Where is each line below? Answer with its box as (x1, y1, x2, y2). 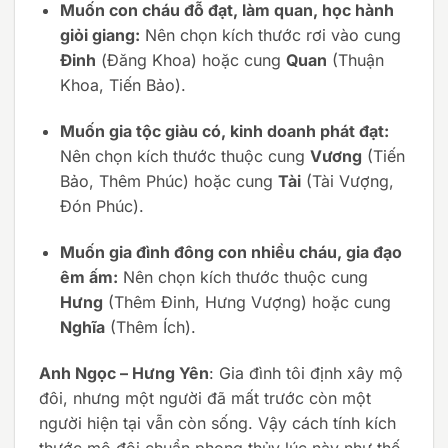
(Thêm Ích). (104, 316, 196, 337)
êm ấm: (59, 266, 118, 287)
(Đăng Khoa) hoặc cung (95, 50, 286, 71)
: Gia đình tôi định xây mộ (209, 362, 403, 383)
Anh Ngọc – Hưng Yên (39, 362, 209, 383)
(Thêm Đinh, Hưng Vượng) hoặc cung (102, 291, 391, 312)
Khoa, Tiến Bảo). (59, 75, 186, 96)
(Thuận (326, 50, 384, 71)
